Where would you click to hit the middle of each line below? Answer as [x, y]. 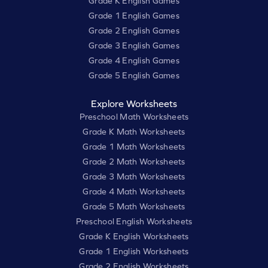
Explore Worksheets [134, 104]
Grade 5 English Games [134, 76]
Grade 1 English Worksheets [134, 252]
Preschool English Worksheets [134, 222]
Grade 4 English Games [134, 61]
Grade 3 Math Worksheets [134, 177]
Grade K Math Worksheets [134, 132]
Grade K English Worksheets [134, 237]
